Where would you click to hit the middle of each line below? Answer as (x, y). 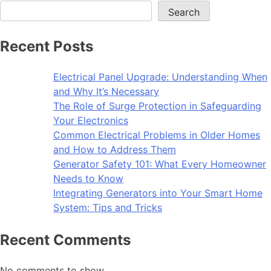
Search (184, 12)
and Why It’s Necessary (106, 91)
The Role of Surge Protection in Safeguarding (157, 106)
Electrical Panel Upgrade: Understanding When (160, 77)
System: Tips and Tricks (108, 207)
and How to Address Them (115, 149)
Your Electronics (91, 120)
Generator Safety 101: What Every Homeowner (160, 164)
